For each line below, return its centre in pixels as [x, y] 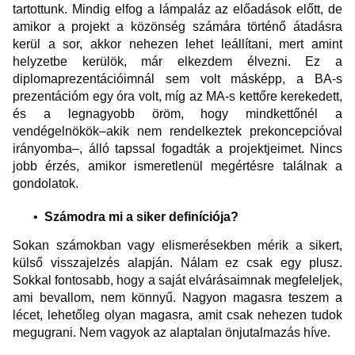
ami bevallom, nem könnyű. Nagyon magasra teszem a [177, 298]
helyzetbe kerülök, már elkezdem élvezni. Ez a [177, 62]
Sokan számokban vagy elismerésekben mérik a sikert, [177, 246]
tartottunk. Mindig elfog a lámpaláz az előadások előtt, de [177, 10]
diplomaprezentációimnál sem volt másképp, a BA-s [177, 79]
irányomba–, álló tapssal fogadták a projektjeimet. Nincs [177, 149]
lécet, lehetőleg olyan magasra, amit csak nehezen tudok [177, 315]
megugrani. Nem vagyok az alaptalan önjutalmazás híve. [173, 333]
